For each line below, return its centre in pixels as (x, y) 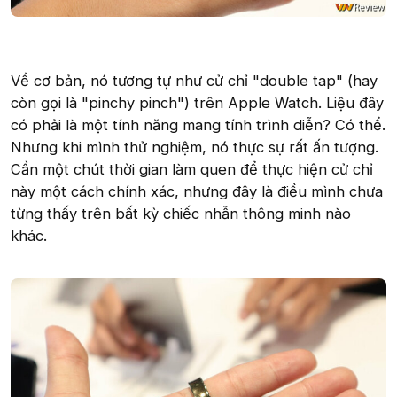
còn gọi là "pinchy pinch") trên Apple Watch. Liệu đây (197, 103)
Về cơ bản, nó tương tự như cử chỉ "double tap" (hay (194, 81)
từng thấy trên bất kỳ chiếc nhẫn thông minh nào (181, 214)
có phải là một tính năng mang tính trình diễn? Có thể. (198, 125)
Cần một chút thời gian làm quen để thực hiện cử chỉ (192, 170)
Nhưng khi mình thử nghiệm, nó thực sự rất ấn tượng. (195, 148)
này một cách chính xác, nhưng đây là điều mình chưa (197, 192)
